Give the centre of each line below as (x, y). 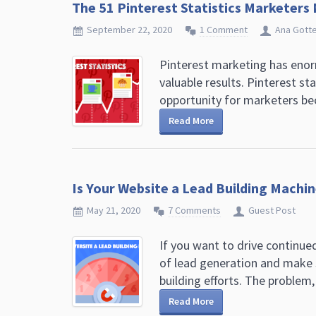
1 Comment (224, 30)
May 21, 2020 (114, 210)
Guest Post (272, 210)
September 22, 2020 (129, 30)
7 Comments (194, 210)
